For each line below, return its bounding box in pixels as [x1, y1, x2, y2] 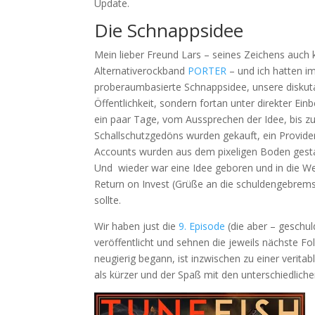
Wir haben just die [94, 219, 179, 233]
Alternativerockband [94, 63, 188, 77]
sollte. [94, 193, 122, 207]
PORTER [188, 63, 227, 77]
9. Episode [179, 219, 226, 233]
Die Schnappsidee [94, 17, 244, 43]
